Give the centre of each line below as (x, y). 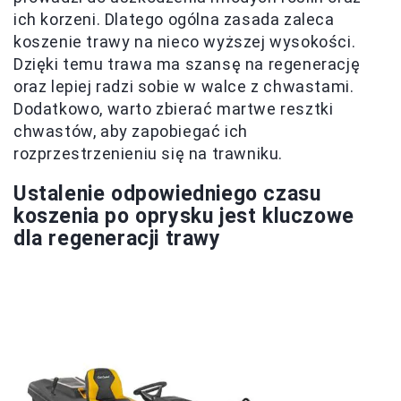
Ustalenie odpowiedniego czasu (167, 193)
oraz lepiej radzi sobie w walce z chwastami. (184, 86)
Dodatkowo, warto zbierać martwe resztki (174, 108)
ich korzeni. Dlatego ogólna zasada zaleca (174, 19)
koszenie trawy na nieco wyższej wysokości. (185, 41)
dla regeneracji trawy (117, 238)
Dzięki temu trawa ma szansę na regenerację (187, 64)
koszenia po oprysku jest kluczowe (184, 216)
